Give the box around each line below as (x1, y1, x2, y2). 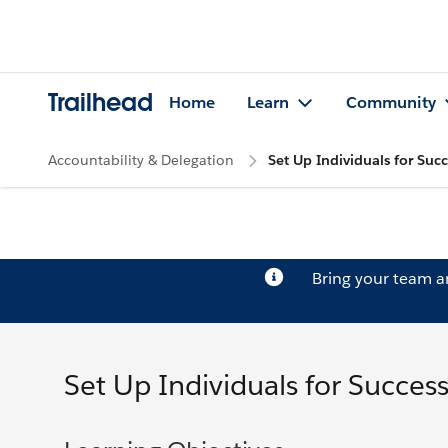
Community (346, 92, 436, 114)
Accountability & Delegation (48, 150, 234, 169)
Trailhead (48, 87, 153, 119)
